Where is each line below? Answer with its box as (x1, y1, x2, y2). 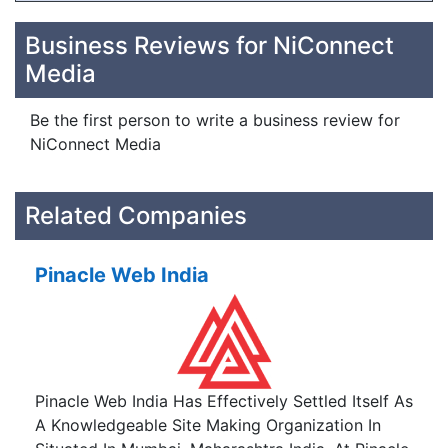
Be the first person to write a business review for (30, 110, 400, 130)
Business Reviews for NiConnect (25, 31, 394, 60)
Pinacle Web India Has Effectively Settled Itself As (35, 391, 413, 412)
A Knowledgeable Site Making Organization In (35, 415, 381, 436)
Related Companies (25, 201, 247, 230)
